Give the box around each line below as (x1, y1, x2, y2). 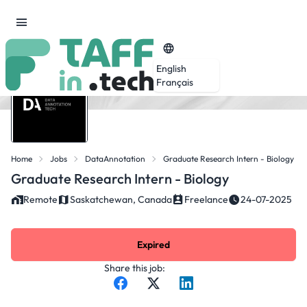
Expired (137, 238, 170, 251)
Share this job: (104, 262, 165, 274)
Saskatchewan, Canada (70, 193, 172, 206)
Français (156, 75, 193, 88)
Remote (23, 193, 58, 206)
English (156, 62, 186, 75)
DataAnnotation (85, 153, 145, 164)
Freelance (184, 193, 228, 206)
